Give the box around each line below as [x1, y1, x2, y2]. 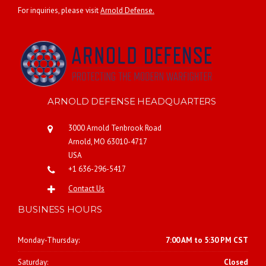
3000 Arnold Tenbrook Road [68, 123, 161, 134]
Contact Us [68, 183, 104, 194]
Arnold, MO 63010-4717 [68, 137, 147, 147]
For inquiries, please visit [18, 5, 100, 16]
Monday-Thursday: [18, 235, 80, 245]
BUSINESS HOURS [18, 204, 102, 216]
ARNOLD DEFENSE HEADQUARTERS [47, 96, 217, 107]
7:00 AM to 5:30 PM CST [166, 235, 248, 245]
